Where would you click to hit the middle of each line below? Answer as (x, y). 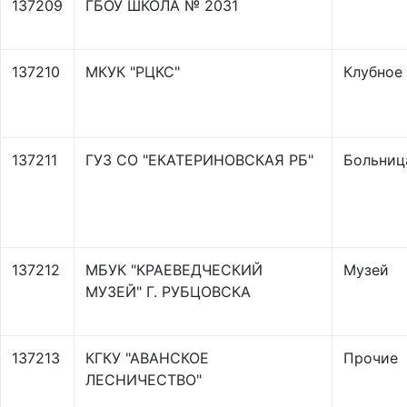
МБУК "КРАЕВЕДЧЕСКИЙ (174, 270)
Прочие (371, 358)
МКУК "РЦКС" (133, 72)
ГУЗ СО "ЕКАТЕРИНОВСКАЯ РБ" (199, 160)
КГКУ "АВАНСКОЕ (147, 358)
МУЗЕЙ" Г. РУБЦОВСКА (168, 292)
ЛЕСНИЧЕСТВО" (144, 380)
